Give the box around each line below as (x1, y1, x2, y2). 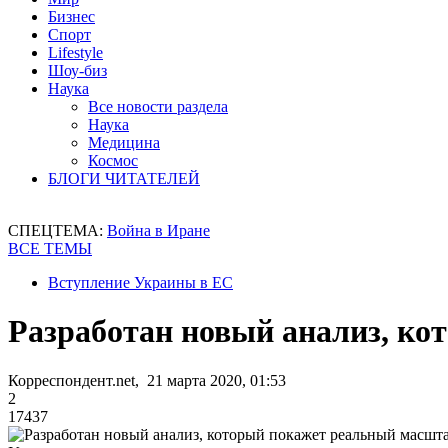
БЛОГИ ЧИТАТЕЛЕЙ (48, 170, 200, 187)
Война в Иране (107, 222, 210, 239)
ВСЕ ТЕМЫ (8, 240, 92, 257)
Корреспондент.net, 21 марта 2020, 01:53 (8, 371, 286, 389)
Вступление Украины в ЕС (48, 274, 233, 291)
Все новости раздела (88, 98, 228, 115)
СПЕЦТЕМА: (8, 222, 107, 239)
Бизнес (48, 8, 95, 25)
